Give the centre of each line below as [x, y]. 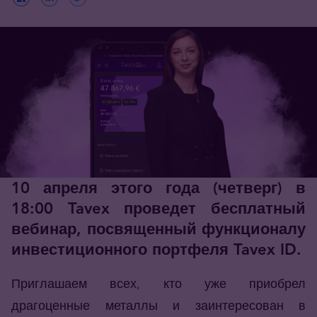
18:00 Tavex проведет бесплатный [158, 209]
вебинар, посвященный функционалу [158, 229]
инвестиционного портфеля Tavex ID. [156, 250]
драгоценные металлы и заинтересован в [158, 306]
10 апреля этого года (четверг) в [158, 188]
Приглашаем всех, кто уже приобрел [158, 284]
